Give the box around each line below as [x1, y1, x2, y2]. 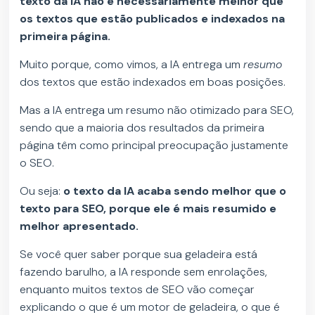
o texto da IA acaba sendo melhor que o [63, 184, 287, 199]
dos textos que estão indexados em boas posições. [20, 75, 289, 90]
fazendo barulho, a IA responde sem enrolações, [20, 264, 268, 280]
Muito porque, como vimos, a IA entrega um [20, 57, 244, 72]
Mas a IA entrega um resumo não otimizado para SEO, [20, 103, 295, 118]
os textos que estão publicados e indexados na [20, 11, 285, 27]
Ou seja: [20, 184, 64, 199]
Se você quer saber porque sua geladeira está [20, 247, 258, 262]
